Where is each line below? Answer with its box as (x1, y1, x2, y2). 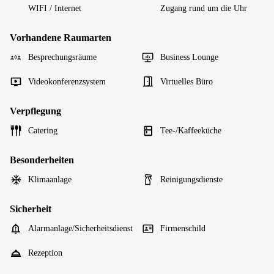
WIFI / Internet (28, 3, 81, 13)
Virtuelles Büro (160, 76, 213, 86)
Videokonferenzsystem (28, 76, 106, 86)
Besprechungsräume (28, 52, 97, 62)
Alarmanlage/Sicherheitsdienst (28, 223, 133, 233)
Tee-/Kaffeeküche (160, 125, 221, 135)
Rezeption (28, 248, 62, 257)
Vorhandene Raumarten (10, 32, 111, 43)
